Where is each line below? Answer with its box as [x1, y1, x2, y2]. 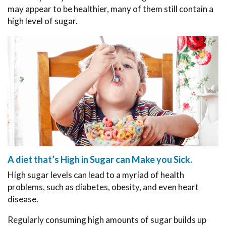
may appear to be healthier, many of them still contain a [8, 4, 213, 15]
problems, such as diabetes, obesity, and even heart [8, 181, 199, 192]
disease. [8, 193, 38, 204]
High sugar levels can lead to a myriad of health [8, 169, 184, 180]
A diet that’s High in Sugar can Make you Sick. [8, 153, 192, 165]
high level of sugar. [8, 16, 78, 27]
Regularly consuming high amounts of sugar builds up [8, 214, 206, 225]
